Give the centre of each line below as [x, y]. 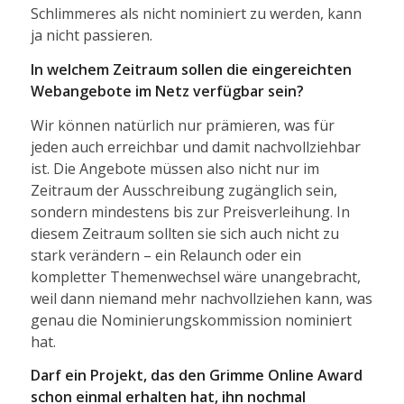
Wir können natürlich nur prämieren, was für [182, 125]
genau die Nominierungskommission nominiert [191, 320]
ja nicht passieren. [91, 36]
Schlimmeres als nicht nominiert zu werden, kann [196, 14]
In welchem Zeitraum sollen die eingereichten [191, 69]
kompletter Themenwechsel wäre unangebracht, [195, 276]
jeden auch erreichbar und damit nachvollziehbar [195, 147]
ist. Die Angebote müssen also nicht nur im [174, 168]
